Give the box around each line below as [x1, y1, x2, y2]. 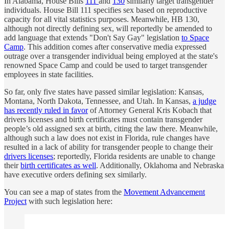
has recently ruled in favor [4, 105, 88, 114]
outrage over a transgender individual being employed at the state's [4, 51, 218, 60]
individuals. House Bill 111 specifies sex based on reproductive [4, 5, 207, 14]
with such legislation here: [27, 196, 112, 205]
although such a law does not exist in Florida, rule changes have [4, 133, 210, 142]
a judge [193, 96, 216, 105]
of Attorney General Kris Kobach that [88, 105, 212, 114]
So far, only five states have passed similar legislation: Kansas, [4, 87, 204, 96]
